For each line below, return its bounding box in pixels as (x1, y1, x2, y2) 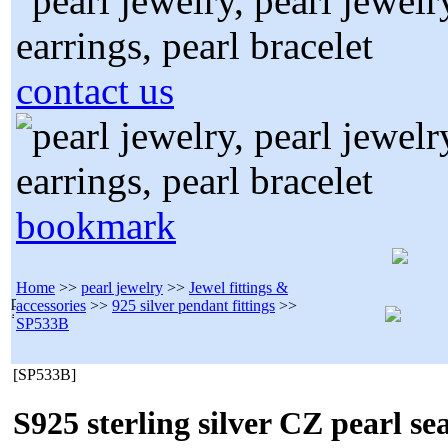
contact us (16, 69, 174, 112)
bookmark (16, 204, 176, 247)
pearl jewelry (81, 279, 163, 296)
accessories (16, 297, 86, 314)
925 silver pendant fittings (112, 297, 275, 314)
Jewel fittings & (189, 279, 288, 296)
